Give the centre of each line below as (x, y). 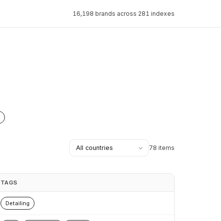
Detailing (17, 203)
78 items (162, 147)
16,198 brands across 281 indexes (123, 14)
